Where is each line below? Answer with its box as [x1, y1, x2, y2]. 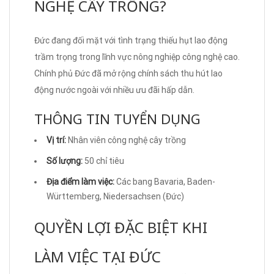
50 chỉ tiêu [83, 155, 124, 166]
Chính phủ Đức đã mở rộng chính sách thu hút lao [34, 68, 223, 78]
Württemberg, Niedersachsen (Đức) [46, 191, 184, 201]
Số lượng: [46, 155, 83, 166]
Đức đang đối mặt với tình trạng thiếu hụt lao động [34, 35, 228, 45]
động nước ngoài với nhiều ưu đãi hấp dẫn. [34, 84, 194, 95]
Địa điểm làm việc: [46, 176, 114, 187]
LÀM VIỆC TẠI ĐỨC [34, 246, 161, 267]
